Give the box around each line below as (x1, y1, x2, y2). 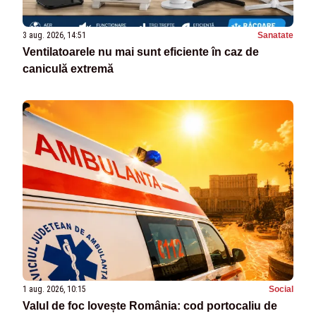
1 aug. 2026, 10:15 (23, 284, 86, 294)
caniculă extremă (23, 62, 114, 75)
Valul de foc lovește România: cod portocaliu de (23, 299, 277, 312)
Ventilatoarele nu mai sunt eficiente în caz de (23, 45, 259, 58)
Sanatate (257, 30, 293, 40)
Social (269, 284, 293, 294)
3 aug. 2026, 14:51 (23, 30, 86, 40)
